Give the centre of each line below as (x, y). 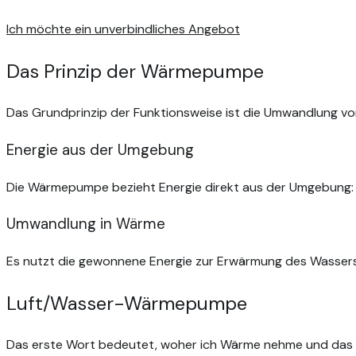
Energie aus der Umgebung (100, 149)
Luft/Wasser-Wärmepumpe (127, 304)
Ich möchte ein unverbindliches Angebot (123, 29)
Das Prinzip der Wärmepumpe (135, 72)
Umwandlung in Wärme (86, 224)
